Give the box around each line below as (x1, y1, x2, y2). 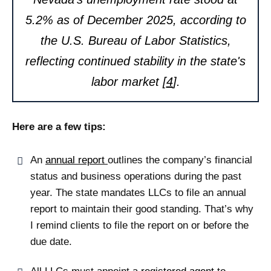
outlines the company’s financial (108, 154, 252, 166)
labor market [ (91, 74, 166, 88)
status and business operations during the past (30, 170, 241, 182)
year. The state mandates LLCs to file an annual (30, 186, 246, 198)
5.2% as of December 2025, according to (25, 13, 246, 27)
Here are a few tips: (12, 120, 106, 132)
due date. (30, 235, 72, 247)
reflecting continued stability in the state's (25, 54, 246, 68)
